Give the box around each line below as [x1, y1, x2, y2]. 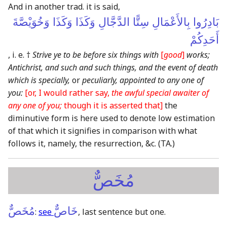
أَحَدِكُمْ [190, 33, 219, 46]
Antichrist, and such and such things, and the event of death [8, 61, 218, 73]
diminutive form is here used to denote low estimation [8, 112, 215, 124]
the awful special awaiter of [111, 87, 209, 98]
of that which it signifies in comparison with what [8, 125, 197, 136]
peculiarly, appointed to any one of [82, 74, 204, 86]
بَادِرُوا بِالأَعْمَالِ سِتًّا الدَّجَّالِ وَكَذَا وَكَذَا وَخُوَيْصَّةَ [13, 15, 219, 28]
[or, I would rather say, [25, 87, 111, 98]
